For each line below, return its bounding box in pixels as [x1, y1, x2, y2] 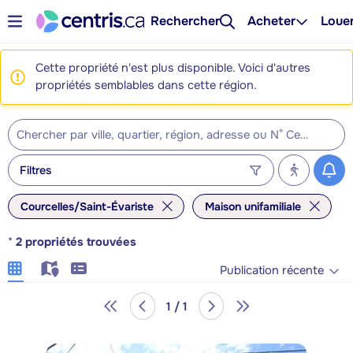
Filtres [20, 162, 51, 177]
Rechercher [150, 13, 221, 29]
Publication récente [220, 262, 324, 278]
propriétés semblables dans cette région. [35, 78, 257, 93]
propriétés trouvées [25, 235, 136, 250]
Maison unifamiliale [205, 199, 301, 214]
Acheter [247, 13, 296, 29]
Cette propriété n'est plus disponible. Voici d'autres [35, 61, 310, 76]
